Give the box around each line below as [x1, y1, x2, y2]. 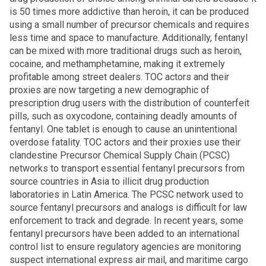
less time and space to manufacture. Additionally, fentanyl [9, 32, 248, 43]
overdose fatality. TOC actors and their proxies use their [9, 137, 240, 148]
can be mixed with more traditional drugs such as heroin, [9, 45, 242, 56]
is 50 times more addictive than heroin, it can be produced [9, 6, 249, 17]
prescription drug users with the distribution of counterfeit [9, 97, 249, 109]
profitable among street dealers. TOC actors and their [9, 71, 229, 83]
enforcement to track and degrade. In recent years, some [9, 215, 243, 226]
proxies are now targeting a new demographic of [9, 84, 210, 96]
